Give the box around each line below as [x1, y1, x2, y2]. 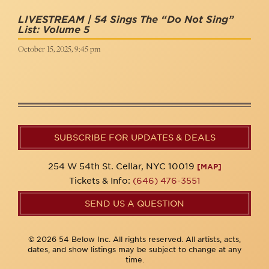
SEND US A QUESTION [85, 199, 184, 208]
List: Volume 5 [18, 24, 89, 35]
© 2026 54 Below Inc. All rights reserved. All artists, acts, [28, 235, 241, 244]
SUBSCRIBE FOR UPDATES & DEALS [53, 133, 216, 142]
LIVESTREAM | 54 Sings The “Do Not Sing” [18, 14, 234, 25]
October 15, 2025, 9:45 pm [18, 43, 100, 54]
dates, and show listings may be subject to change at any [27, 245, 242, 254]
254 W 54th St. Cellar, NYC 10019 [47, 162, 197, 171]
